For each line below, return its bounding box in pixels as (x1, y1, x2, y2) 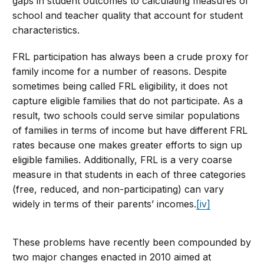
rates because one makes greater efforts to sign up (12, 139, 243, 151)
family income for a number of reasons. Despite (12, 65, 227, 78)
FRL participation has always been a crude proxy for (12, 51, 249, 63)
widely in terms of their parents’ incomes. (12, 198, 197, 210)
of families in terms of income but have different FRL (12, 124, 248, 137)
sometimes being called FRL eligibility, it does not (12, 80, 228, 93)
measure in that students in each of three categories (12, 169, 246, 181)
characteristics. (12, 24, 80, 37)
